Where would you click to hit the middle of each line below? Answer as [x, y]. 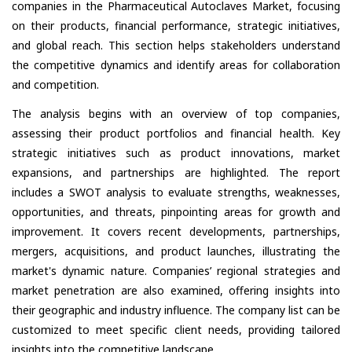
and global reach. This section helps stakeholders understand [176, 45]
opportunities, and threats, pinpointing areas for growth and [176, 211]
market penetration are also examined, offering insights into [176, 290]
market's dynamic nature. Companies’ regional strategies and [176, 270]
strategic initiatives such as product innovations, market [176, 152]
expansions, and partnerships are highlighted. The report [176, 172]
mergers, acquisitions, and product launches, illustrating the [176, 251]
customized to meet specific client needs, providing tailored [176, 329]
